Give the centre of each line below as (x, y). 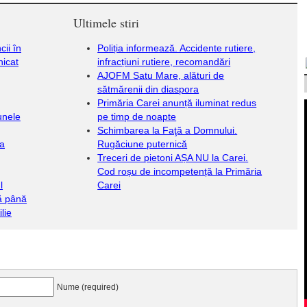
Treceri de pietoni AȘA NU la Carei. (173, 158)
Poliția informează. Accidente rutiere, (177, 48)
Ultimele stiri (107, 23)
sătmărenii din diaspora (148, 89)
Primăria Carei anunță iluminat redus (177, 103)
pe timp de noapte (137, 116)
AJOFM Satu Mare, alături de (161, 75)
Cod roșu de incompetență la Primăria (180, 171)
